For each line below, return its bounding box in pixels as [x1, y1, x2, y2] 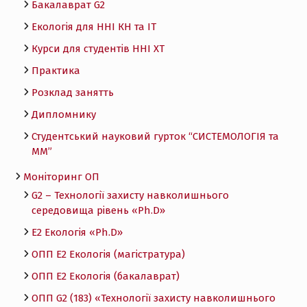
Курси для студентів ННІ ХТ [31, 42, 164, 55]
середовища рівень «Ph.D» [31, 204, 165, 217]
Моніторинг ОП [23, 170, 99, 183]
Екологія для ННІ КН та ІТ [31, 20, 156, 33]
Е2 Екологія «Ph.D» [31, 225, 123, 238]
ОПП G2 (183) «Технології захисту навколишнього [31, 291, 275, 304]
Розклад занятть [31, 86, 114, 99]
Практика [31, 64, 80, 77]
